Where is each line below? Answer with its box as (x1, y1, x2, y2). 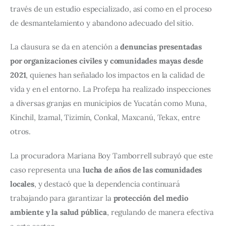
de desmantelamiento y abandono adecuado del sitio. (10, 18, 194, 28)
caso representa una (10, 164, 83, 175)
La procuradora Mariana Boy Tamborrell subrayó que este (10, 150, 215, 160)
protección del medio (113, 193, 190, 203)
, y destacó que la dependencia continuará (34, 179, 182, 189)
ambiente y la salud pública (10, 207, 107, 217)
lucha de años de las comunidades (83, 164, 204, 175)
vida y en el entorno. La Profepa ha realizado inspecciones (10, 84, 213, 94)
